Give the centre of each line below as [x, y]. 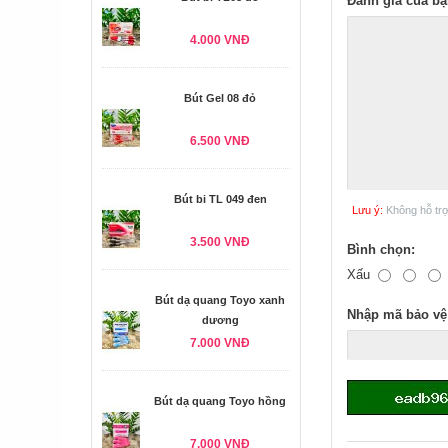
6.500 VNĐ [220, 141]
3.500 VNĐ [220, 242]
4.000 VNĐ [220, 40]
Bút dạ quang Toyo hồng [220, 401]
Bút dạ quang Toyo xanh [220, 300]
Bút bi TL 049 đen [220, 199]
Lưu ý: [367, 210]
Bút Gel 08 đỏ [220, 98]
